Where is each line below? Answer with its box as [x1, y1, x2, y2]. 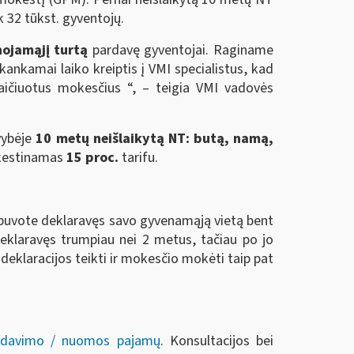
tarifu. [119, 148, 158, 168]
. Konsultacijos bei [160, 331, 274, 352]
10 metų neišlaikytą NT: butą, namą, [36, 129, 274, 149]
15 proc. [66, 148, 119, 168]
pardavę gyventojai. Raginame [92, 40, 273, 61]
